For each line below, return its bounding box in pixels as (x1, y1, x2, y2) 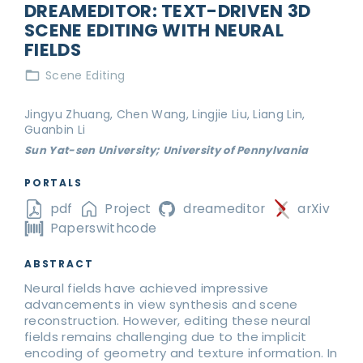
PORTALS (24, 176, 83, 190)
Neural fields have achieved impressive (24, 280, 269, 297)
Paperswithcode (49, 220, 157, 237)
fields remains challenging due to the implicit (24, 328, 307, 346)
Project (105, 200, 152, 218)
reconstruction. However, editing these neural (24, 312, 311, 330)
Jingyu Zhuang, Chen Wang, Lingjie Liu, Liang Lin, (24, 106, 305, 123)
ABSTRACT (24, 257, 94, 271)
